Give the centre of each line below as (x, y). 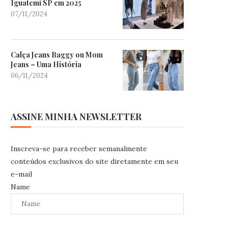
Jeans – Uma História (46, 65)
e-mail (21, 174)
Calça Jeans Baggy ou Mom (57, 55)
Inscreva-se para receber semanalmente (79, 149)
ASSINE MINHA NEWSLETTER (76, 117)
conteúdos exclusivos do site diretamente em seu (94, 162)
